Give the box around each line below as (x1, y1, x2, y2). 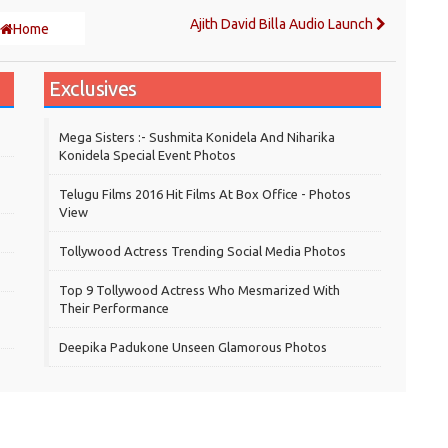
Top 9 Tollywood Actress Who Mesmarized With (59, 283, 340, 298)
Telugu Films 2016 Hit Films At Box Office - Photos (59, 187, 351, 202)
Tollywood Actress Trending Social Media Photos (59, 244, 346, 259)
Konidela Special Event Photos (59, 148, 236, 163)
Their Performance (59, 301, 169, 316)
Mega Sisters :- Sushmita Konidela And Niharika (59, 130, 335, 145)
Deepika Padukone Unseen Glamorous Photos (59, 340, 327, 355)
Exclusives (49, 77, 138, 101)
